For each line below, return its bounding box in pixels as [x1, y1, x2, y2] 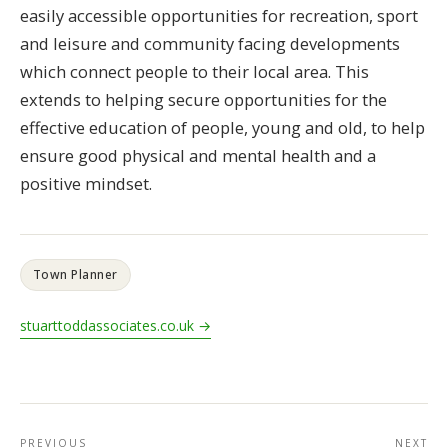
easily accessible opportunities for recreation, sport [20, 3, 418, 27]
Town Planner [33, 265, 118, 283]
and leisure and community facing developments [20, 31, 400, 55]
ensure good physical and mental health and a [20, 143, 376, 167]
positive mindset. [20, 171, 152, 195]
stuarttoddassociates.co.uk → [20, 315, 211, 335]
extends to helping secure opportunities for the [20, 87, 387, 111]
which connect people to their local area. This [20, 59, 369, 83]
